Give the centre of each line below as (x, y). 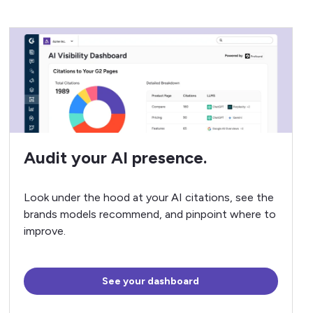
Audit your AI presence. (115, 158)
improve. (44, 231)
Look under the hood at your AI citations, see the (148, 197)
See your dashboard (151, 281)
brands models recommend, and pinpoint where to (150, 214)
